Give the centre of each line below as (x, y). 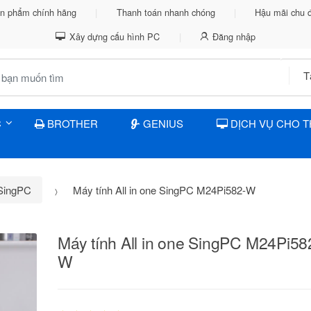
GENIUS (162, 124)
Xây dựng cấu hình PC (115, 36)
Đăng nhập (234, 36)
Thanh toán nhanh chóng (166, 12)
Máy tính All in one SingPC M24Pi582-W (163, 190)
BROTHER (71, 124)
